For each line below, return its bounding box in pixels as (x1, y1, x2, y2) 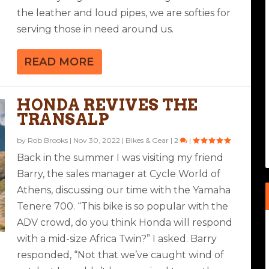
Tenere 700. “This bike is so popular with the (17, 200, 229, 212)
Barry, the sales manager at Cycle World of (17, 168, 221, 180)
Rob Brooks (28, 135, 68, 145)
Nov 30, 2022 (73, 135, 121, 145)
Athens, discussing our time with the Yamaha (17, 184, 231, 196)
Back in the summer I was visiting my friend (17, 151, 224, 163)
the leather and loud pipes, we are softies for (17, 7, 231, 19)
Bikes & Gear (125, 135, 169, 145)
